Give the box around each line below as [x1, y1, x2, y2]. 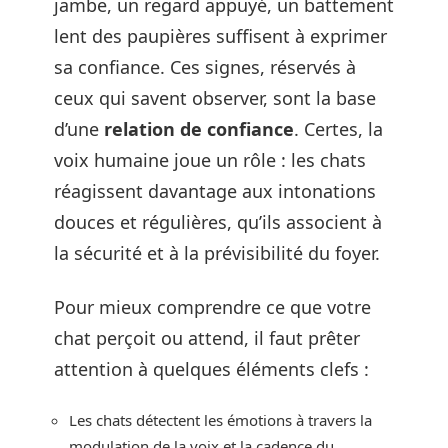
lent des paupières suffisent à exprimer [54, 24, 387, 48]
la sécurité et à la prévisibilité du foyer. [54, 241, 380, 265]
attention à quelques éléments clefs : [54, 356, 369, 381]
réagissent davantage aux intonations [54, 179, 376, 203]
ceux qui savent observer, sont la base [54, 86, 376, 110]
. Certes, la [294, 117, 383, 141]
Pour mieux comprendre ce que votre [54, 294, 371, 319]
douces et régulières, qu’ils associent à [54, 210, 382, 234]
